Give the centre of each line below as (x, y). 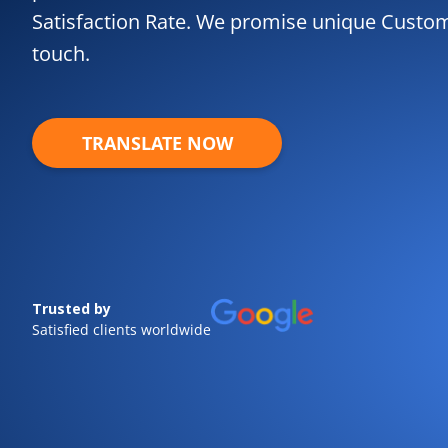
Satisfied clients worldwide (121, 329)
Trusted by (71, 308)
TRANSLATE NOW (157, 142)
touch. (61, 53)
